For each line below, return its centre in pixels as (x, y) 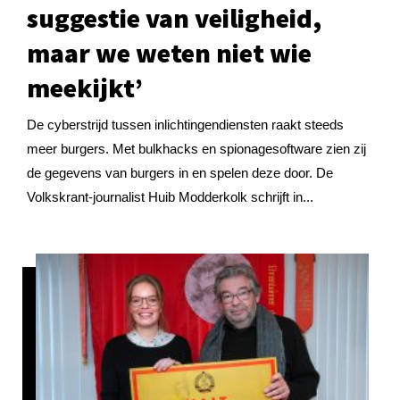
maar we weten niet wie (169, 53)
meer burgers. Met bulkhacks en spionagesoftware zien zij (196, 148)
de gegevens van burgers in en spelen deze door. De (180, 172)
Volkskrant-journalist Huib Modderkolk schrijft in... (170, 196)
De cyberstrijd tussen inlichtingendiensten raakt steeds (185, 124)
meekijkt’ (85, 87)
